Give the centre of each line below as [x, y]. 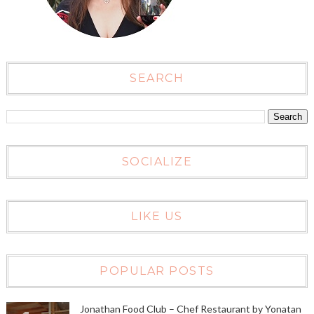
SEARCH [157, 78]
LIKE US [157, 217]
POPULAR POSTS [157, 271]
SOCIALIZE [157, 162]
